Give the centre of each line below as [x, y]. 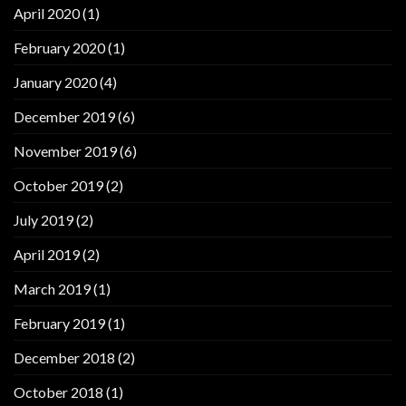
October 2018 [58, 392]
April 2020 [47, 14]
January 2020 [55, 82]
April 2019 [47, 255]
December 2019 [64, 117]
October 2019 [58, 186]
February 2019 [59, 324]
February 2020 [59, 48]
